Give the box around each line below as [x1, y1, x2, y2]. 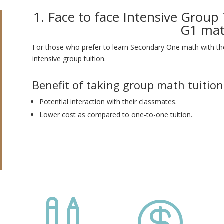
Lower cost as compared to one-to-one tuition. [39, 109, 192, 119]
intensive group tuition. [32, 54, 106, 64]
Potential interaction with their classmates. [39, 96, 177, 106]
